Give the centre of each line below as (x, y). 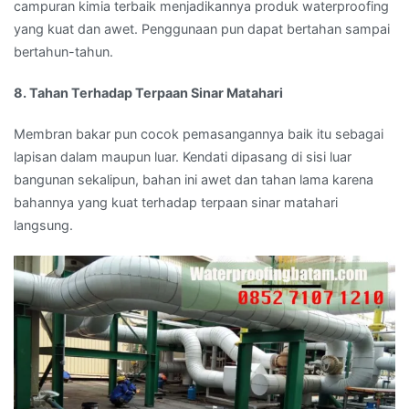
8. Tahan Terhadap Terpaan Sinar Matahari (148, 93)
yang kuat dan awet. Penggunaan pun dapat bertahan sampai (202, 29)
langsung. (43, 225)
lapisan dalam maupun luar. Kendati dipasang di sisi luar (183, 157)
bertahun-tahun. (63, 52)
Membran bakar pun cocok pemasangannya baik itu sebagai (199, 134)
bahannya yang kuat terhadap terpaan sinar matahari (176, 203)
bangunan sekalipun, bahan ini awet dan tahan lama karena (194, 180)
